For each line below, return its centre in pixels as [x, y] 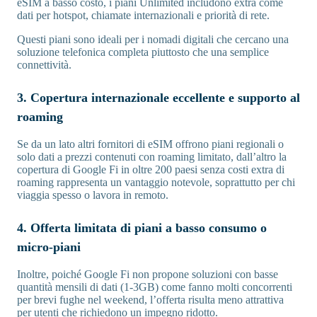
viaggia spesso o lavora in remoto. [93, 195]
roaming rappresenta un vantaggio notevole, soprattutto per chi [156, 182]
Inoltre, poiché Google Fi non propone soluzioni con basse [148, 274]
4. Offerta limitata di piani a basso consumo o [142, 227]
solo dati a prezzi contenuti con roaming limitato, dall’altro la [152, 156]
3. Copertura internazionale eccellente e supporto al [158, 97]
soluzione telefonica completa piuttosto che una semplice [143, 52]
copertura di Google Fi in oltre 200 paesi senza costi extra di [151, 169]
